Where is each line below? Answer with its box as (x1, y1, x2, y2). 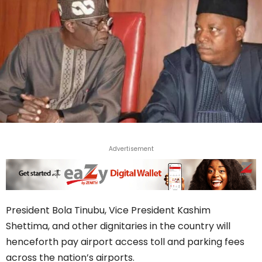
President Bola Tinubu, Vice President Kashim (6, 204, 211, 218)
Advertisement (108, 144, 154, 154)
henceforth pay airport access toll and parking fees (6, 235, 244, 249)
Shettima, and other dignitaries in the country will (6, 219, 230, 233)
